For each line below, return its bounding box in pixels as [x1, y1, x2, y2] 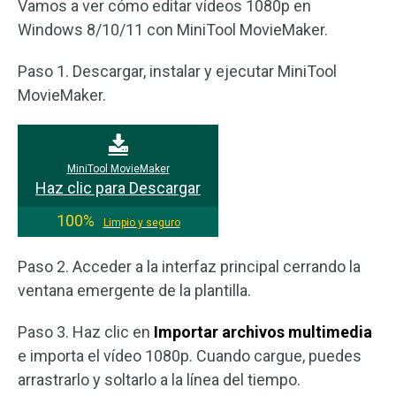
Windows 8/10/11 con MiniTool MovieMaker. [18, 20, 328, 40]
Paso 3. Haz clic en [18, 323, 154, 342]
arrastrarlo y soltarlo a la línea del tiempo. [18, 370, 301, 390]
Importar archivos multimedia [154, 323, 372, 342]
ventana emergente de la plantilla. [18, 281, 251, 301]
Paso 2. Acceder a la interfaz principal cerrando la [18, 257, 361, 277]
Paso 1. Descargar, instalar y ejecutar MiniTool [18, 62, 337, 81]
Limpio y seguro [103, 217, 180, 230]
